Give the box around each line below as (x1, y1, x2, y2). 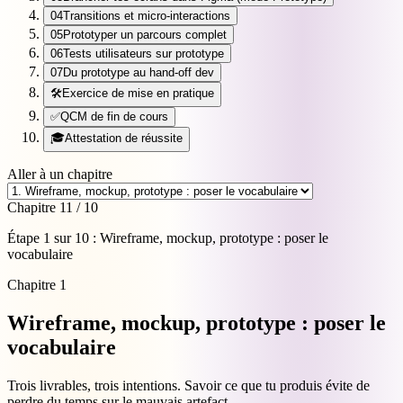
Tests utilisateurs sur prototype (63, 46, 224, 60)
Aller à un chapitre (7, 166, 112, 182)
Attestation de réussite (65, 130, 183, 145)
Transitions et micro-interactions (63, 8, 230, 22)
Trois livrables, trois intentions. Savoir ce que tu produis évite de (7, 377, 370, 393)
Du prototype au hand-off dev (63, 65, 214, 79)
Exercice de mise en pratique (62, 85, 214, 100)
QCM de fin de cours (60, 109, 168, 123)
